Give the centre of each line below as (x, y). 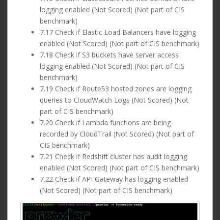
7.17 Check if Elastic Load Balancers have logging (118, 32)
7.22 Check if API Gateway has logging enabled (114, 179)
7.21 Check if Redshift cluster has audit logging (113, 157)
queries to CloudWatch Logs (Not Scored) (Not (114, 100)
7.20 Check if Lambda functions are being (105, 123)
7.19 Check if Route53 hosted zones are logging (116, 89)
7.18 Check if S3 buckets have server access (109, 55)
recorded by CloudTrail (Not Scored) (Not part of (117, 134)
